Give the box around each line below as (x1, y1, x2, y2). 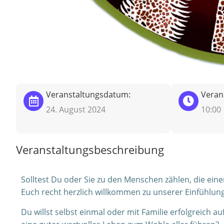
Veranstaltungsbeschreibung (16, 142, 164, 157)
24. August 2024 (46, 104, 105, 115)
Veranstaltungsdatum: (46, 89, 130, 100)
